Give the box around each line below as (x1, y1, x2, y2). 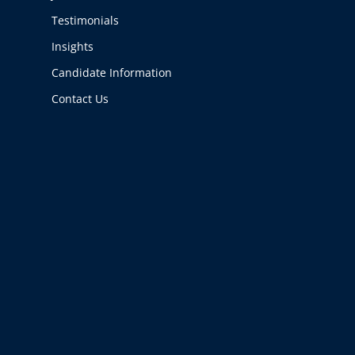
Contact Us (51, 91, 109, 107)
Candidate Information (51, 65, 172, 81)
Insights (51, 39, 94, 55)
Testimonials (51, 13, 119, 29)
